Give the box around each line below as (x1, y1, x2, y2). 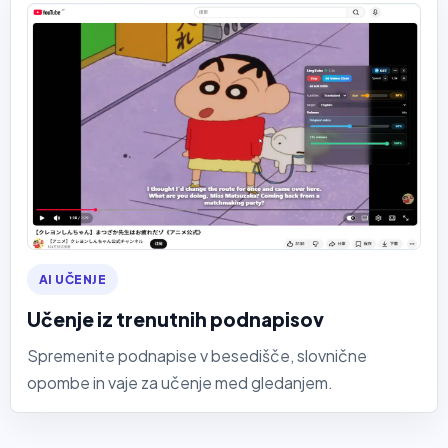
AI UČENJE (39, 272, 107, 288)
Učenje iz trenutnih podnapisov (27, 307, 324, 332)
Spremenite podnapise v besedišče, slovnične (27, 345, 367, 367)
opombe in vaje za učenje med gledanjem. (27, 372, 333, 394)
